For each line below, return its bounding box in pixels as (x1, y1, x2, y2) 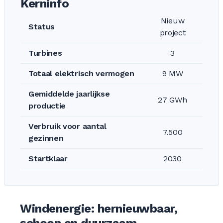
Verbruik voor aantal (28, 121, 107, 131)
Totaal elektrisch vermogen (28, 69, 134, 78)
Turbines (28, 48, 62, 58)
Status (28, 22, 55, 31)
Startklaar (28, 154, 68, 163)
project (159, 28, 186, 37)
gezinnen (28, 133, 64, 143)
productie (28, 101, 66, 111)
